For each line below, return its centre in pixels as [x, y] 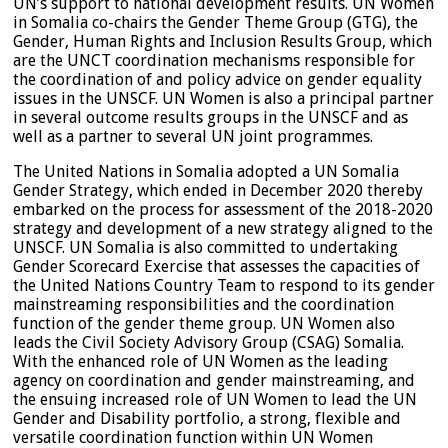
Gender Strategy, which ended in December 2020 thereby [218, 190]
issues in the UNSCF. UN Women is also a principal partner [223, 98]
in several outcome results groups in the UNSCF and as [210, 117]
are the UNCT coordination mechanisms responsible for [214, 60]
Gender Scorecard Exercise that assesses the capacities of [216, 266]
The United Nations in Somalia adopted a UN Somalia [206, 171]
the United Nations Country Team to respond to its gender [224, 285]
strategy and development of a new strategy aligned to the [223, 228]
